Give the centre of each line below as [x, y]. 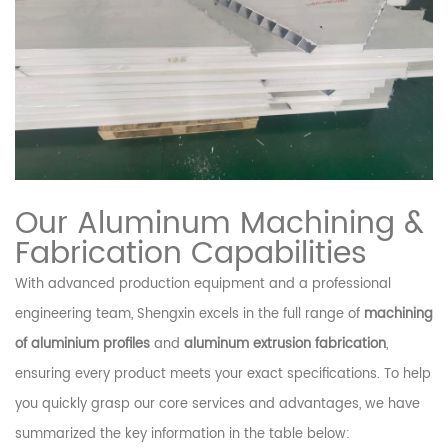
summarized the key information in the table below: [182, 434]
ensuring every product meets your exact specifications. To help [223, 374]
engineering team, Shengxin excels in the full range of [189, 314]
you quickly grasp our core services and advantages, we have [217, 404]
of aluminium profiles [82, 344]
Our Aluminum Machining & [219, 224]
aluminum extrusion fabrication [285, 344]
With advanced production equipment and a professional [203, 284]
